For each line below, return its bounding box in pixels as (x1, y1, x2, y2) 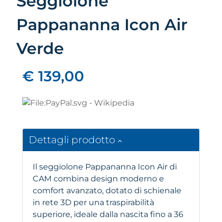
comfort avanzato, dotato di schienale (33, 186, 181, 196)
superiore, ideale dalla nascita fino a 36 (33, 210, 183, 220)
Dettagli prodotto (29, 134, 117, 146)
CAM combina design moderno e (33, 174, 164, 184)
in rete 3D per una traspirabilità (33, 198, 154, 208)
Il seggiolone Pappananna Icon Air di (33, 162, 177, 172)
